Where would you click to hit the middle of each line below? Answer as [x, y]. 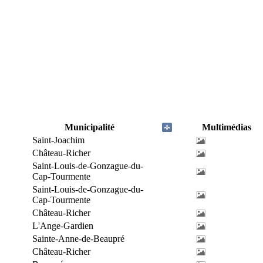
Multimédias [226, 127]
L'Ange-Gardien [63, 226]
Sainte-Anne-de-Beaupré [78, 239]
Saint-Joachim [58, 140]
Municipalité [90, 127]
